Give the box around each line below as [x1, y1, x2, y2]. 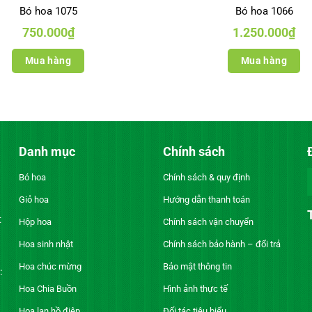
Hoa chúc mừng [18, 261, 81, 272]
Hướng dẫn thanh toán [162, 194, 250, 205]
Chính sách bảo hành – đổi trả [162, 239, 281, 250]
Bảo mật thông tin [162, 261, 232, 272]
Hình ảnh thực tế [162, 283, 228, 295]
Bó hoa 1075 [19, 5, 77, 18]
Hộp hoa [18, 217, 52, 228]
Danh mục [18, 144, 75, 159]
